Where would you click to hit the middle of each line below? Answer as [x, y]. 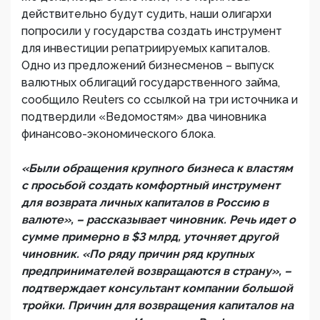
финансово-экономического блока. [119, 134]
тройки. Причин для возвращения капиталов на [157, 305]
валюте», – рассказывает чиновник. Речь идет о [159, 220]
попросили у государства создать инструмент [152, 31]
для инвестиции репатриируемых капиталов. [146, 48]
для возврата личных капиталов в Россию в [145, 202]
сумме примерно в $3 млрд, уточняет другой [150, 237]
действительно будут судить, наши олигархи [146, 14]
